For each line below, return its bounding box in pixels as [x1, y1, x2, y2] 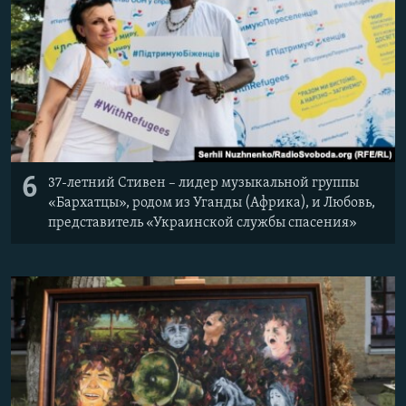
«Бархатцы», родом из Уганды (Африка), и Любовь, [48, 195, 375, 210]
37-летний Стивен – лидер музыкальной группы [48, 175, 359, 190]
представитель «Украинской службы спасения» [48, 215, 357, 230]
